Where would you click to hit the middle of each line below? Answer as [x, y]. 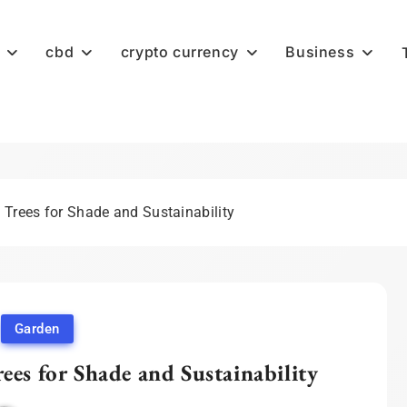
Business [320, 52]
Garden [37, 329]
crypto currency [179, 52]
